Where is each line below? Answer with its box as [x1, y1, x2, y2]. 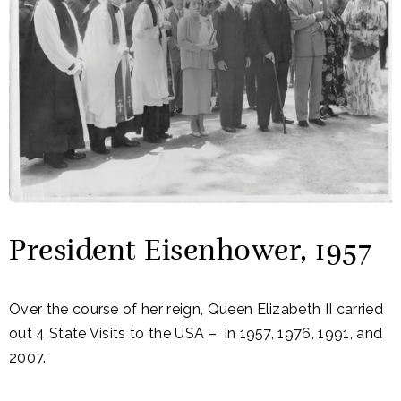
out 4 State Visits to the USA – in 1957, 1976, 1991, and [9, 325, 383, 343]
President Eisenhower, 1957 [9, 237, 371, 267]
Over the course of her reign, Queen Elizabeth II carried [9, 301, 383, 319]
